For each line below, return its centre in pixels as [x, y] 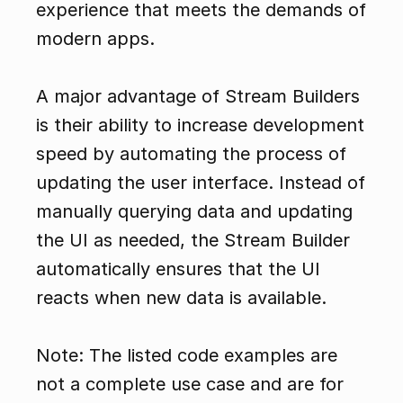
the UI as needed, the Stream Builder [193, 241]
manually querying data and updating [194, 212]
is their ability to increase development [200, 125]
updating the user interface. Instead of [201, 183]
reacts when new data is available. [181, 298]
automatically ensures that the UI [178, 269]
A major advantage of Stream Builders [198, 97]
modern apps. [95, 39]
